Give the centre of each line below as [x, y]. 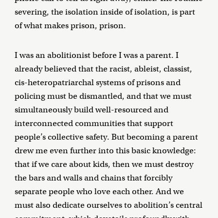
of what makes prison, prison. [70, 26]
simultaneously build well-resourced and [91, 110]
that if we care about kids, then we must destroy [104, 164]
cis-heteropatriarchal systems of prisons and [98, 83]
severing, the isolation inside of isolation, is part [105, 12]
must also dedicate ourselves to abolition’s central [109, 205]
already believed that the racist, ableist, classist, [103, 69]
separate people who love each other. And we [99, 192]
